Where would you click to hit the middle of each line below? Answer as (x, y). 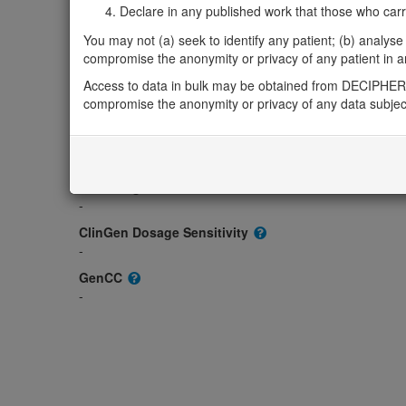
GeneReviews (123, 142)
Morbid (102, 97)
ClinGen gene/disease (149, 187)
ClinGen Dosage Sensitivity (165, 232)
